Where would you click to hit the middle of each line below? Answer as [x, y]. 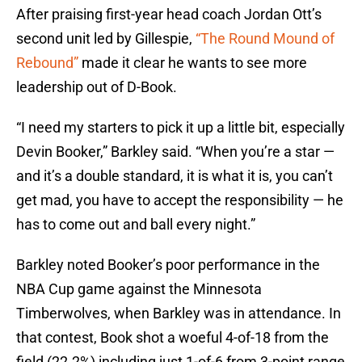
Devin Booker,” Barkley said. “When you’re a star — [175, 152]
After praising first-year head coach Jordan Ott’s [169, 15]
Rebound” [47, 63]
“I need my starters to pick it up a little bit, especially [181, 128]
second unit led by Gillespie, [106, 39]
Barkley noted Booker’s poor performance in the [168, 265]
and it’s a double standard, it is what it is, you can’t [175, 176]
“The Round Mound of [265, 39]
